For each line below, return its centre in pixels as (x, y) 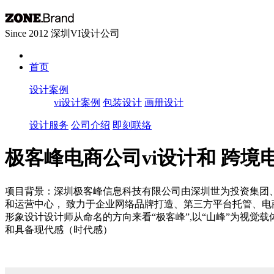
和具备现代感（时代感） (59, 229)
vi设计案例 (77, 102)
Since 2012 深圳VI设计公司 (62, 33)
